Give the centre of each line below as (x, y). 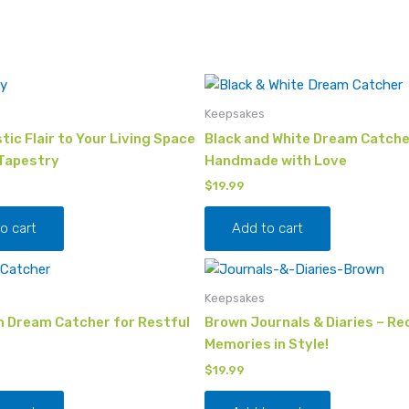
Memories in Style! (267, 345)
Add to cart (267, 229)
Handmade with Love (276, 160)
